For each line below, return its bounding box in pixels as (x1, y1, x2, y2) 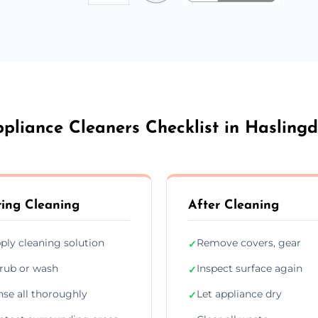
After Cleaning (188, 198, 279, 212)
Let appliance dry (197, 287, 282, 300)
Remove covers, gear (197, 236, 301, 249)
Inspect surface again (197, 261, 302, 275)
